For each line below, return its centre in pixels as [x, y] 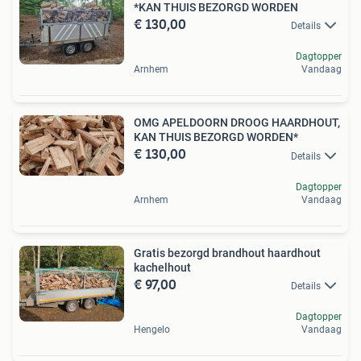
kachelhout [162, 267]
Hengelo [152, 330]
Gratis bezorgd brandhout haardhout [227, 253]
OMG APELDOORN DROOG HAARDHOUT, [237, 123]
